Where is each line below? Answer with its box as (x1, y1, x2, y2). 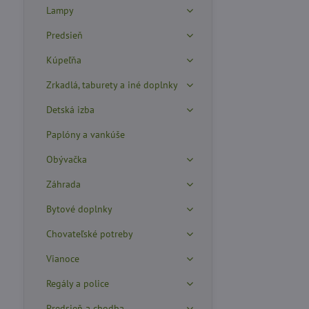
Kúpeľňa (46, 54, 81, 66)
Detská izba (46, 103, 94, 116)
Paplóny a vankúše (46, 128, 125, 141)
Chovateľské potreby (46, 228, 133, 240)
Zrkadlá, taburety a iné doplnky (46, 79, 178, 91)
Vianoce (46, 252, 79, 265)
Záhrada (46, 178, 81, 190)
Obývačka (46, 153, 87, 166)
